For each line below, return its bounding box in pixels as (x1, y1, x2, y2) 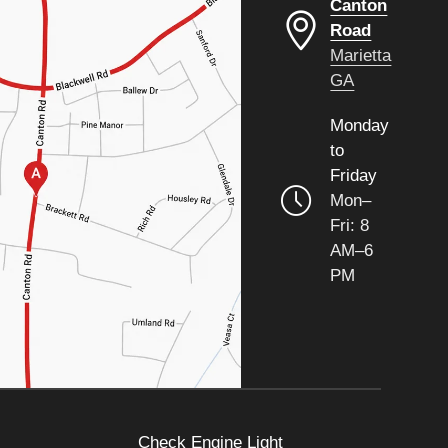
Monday (330, 115, 390, 136)
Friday (330, 165, 378, 186)
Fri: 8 (330, 215, 370, 236)
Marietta (330, 45, 392, 66)
